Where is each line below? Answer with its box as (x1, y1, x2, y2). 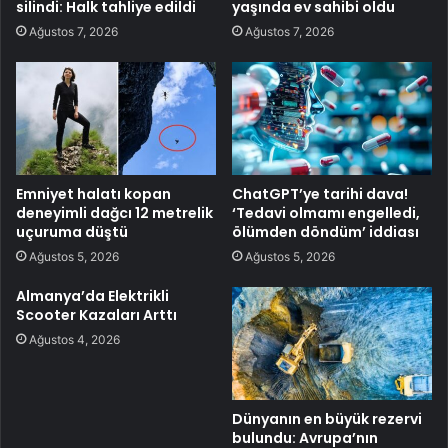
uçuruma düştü (16, 221, 128, 242)
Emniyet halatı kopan (16, 183, 171, 204)
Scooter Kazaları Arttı (16, 304, 177, 325)
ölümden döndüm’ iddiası (232, 221, 419, 242)
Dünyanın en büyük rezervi (232, 408, 422, 429)
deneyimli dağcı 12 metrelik (16, 202, 213, 223)
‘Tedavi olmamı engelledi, (232, 202, 420, 223)
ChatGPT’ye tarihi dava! (232, 183, 408, 204)
